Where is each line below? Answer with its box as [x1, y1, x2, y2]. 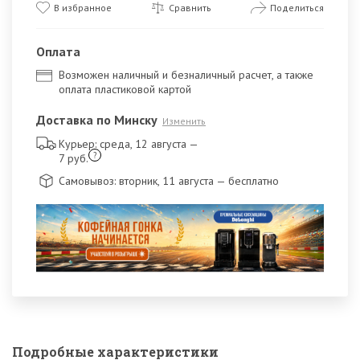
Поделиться [270, 2, 324, 14]
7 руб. [59, 151, 88, 166]
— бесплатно [216, 174, 279, 189]
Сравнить [168, 2, 211, 14]
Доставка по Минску [36, 112, 157, 129]
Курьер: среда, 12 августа [59, 137, 189, 152]
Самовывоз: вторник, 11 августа [59, 174, 216, 189]
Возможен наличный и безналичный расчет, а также [59, 67, 313, 83]
